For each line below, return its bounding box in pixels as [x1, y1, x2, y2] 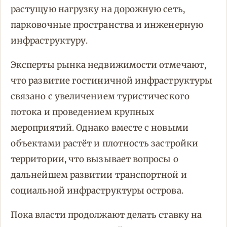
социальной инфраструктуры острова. [11, 185, 183, 197]
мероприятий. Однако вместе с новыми [11, 122, 188, 134]
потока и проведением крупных [11, 106, 155, 118]
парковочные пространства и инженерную [11, 19, 203, 31]
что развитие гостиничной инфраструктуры [11, 75, 213, 87]
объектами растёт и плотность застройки [11, 138, 199, 149]
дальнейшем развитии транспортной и [11, 169, 187, 181]
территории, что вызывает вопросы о [11, 154, 178, 165]
